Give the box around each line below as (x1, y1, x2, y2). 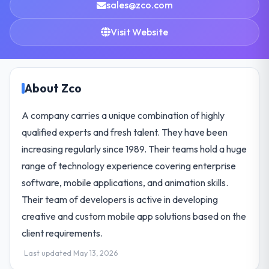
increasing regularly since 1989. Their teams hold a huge (22, 142, 247, 155)
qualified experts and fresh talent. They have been (22, 125, 228, 138)
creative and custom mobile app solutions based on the (22, 210, 247, 222)
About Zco (25, 80, 82, 95)
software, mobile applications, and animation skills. (22, 176, 229, 189)
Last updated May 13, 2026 (24, 248, 118, 258)
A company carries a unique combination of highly (22, 109, 225, 121)
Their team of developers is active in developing (22, 193, 219, 205)
